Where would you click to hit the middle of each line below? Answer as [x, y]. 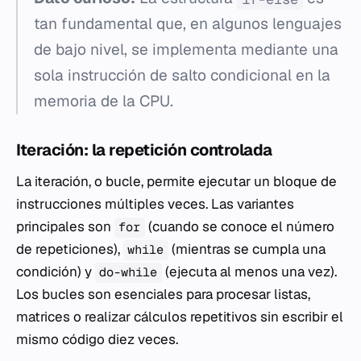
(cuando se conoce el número [239, 227]
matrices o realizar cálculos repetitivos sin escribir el [180, 317]
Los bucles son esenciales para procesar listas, [163, 295]
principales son [65, 227]
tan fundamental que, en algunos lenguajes [188, 24]
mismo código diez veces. [97, 340]
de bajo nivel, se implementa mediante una [186, 50]
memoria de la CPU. [104, 102]
